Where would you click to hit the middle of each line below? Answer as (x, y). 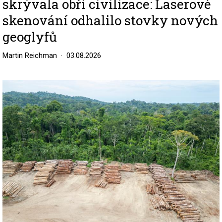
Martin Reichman (30, 55)
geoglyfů (30, 36)
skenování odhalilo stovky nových (110, 20)
